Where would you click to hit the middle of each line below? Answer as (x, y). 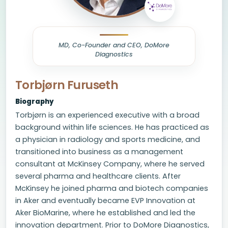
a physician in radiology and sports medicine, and (108, 139)
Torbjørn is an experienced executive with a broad (107, 115)
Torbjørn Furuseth (67, 85)
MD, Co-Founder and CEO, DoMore (114, 45)
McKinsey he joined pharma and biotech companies (112, 188)
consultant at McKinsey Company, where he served (110, 164)
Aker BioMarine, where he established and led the (105, 213)
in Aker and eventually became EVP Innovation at (105, 201)
